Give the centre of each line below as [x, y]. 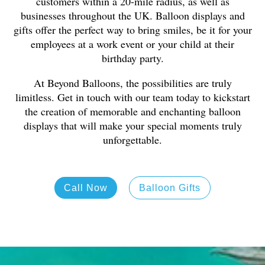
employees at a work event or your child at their [132, 44]
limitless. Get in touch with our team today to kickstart [132, 97]
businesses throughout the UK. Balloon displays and [132, 15]
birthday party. [132, 58]
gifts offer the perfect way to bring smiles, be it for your [132, 30]
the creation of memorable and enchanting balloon [132, 111]
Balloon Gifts [170, 188]
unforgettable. [132, 140]
